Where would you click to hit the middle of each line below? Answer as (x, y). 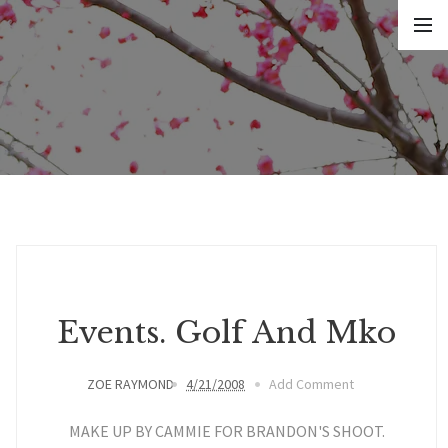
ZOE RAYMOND (130, 384)
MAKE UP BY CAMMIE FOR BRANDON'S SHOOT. (226, 431)
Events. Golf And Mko (226, 332)
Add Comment (311, 384)
